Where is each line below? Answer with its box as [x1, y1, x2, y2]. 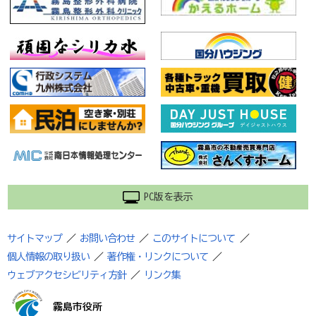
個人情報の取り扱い [7, 251, 90, 262]
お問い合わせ [80, 233, 135, 243]
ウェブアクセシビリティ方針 [7, 269, 127, 280]
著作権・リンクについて [107, 251, 209, 262]
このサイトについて [152, 233, 236, 243]
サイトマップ [7, 233, 63, 243]
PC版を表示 [144, 191, 193, 202]
